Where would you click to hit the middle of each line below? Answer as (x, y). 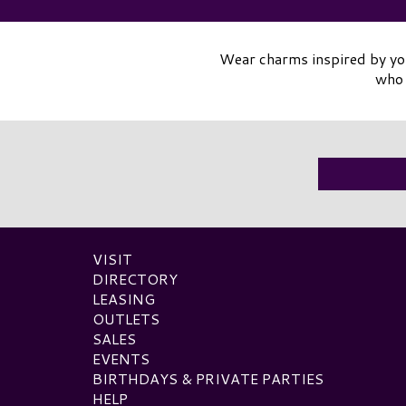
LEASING (124, 298)
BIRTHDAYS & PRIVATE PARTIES (208, 378)
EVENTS (121, 358)
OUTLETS (126, 318)
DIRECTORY (135, 278)
